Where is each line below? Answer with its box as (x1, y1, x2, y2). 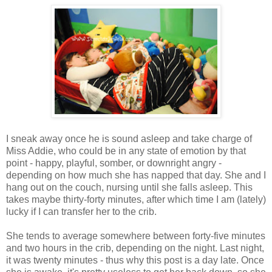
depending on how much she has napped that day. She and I (6, 169, 266, 180)
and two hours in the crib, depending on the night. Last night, (6, 242, 264, 253)
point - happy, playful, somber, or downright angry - (6, 157, 222, 168)
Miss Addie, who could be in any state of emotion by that (6, 145, 246, 156)
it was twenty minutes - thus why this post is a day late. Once (6, 254, 264, 265)
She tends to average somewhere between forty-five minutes (6, 230, 265, 241)
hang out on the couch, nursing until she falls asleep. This (6, 182, 253, 192)
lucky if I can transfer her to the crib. (6, 206, 157, 217)
